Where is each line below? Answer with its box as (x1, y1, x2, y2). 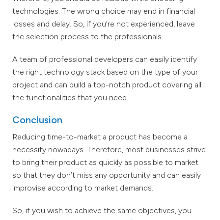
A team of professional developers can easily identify (12, 54, 197, 64)
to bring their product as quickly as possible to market (12, 157, 198, 167)
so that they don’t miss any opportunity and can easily (12, 170, 201, 180)
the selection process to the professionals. (12, 31, 163, 41)
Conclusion (12, 113, 62, 126)
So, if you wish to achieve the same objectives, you (12, 205, 192, 215)
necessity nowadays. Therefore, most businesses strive (12, 144, 206, 154)
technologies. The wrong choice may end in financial (12, 6, 195, 16)
